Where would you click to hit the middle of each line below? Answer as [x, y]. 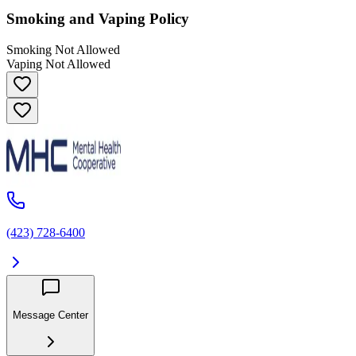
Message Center [50, 315]
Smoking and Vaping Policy [98, 19]
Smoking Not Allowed [63, 50]
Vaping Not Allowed [58, 64]
